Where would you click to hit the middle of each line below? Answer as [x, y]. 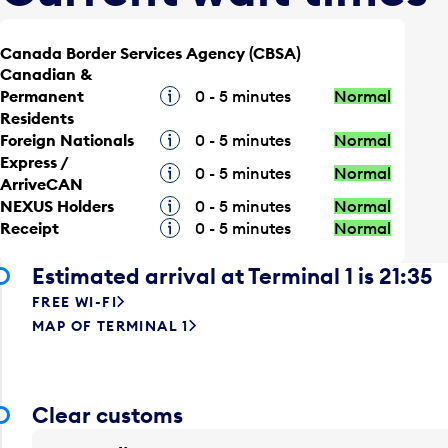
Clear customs [107, 414]
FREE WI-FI [74, 301]
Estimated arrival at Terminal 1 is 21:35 [232, 275]
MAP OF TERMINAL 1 [110, 325]
